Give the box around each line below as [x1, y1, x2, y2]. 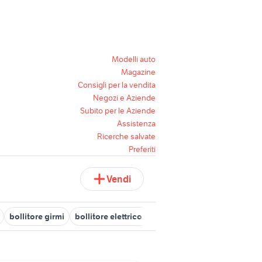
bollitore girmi [9, 211, 64, 222]
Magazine [121, 67, 156, 77]
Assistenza [117, 118, 156, 129]
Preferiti [129, 144, 156, 154]
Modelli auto [112, 54, 156, 64]
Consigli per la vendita [78, 80, 156, 90]
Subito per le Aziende [80, 105, 156, 116]
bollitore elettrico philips [75, 211, 170, 222]
